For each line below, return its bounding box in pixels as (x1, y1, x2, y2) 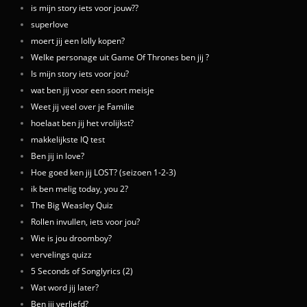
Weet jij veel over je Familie (31, 101, 134, 112)
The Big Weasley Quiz (31, 199, 113, 211)
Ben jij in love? (31, 150, 84, 162)
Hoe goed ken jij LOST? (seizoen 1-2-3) (31, 167, 176, 178)
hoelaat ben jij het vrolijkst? (31, 117, 134, 129)
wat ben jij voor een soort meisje (31, 84, 154, 96)
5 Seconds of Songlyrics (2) (31, 265, 133, 277)
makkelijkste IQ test (31, 134, 105, 145)
